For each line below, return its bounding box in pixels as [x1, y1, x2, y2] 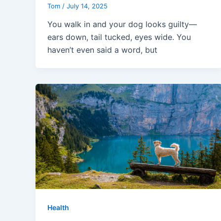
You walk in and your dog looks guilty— [47, 19, 197, 30]
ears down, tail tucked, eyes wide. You [47, 32, 191, 42]
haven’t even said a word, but [47, 45, 157, 55]
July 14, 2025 [67, 1, 108, 10]
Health [47, 203, 69, 212]
